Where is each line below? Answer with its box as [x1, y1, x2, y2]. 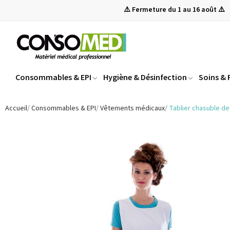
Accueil [5, 103, 27, 114]
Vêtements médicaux [100, 103, 165, 114]
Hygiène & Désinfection [103, 72, 187, 83]
